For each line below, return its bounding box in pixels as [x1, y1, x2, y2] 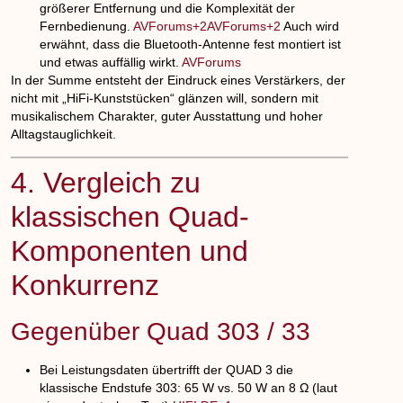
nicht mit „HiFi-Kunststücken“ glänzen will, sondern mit [11, 91, 319, 106]
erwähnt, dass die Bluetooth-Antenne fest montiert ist [40, 37, 342, 52]
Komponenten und [11, 234, 249, 267]
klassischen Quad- [11, 200, 250, 233]
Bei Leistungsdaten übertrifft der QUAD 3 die [40, 362, 294, 377]
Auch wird [281, 19, 340, 34]
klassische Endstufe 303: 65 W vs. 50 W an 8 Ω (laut [40, 380, 338, 395]
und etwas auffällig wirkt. [40, 55, 183, 70]
